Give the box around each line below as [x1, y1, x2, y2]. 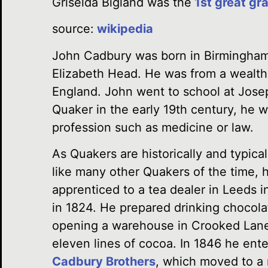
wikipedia [94, 22, 153, 36]
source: [52, 22, 94, 36]
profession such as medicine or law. [52, 120, 254, 135]
